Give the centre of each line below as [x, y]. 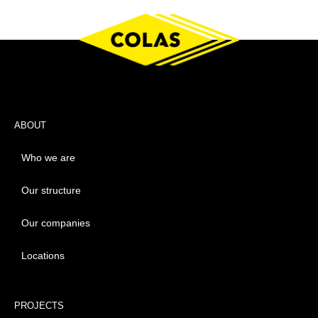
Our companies [56, 223]
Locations [43, 256]
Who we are [48, 158]
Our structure [51, 191]
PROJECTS [39, 306]
